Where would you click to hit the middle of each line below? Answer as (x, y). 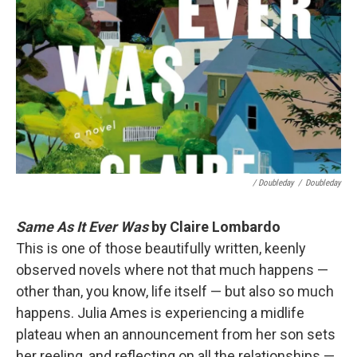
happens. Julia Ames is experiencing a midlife (160, 313)
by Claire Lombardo (216, 227)
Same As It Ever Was (84, 227)
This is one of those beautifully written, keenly (161, 248)
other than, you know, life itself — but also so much (175, 291)
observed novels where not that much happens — (172, 270)
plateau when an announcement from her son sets (176, 334)
